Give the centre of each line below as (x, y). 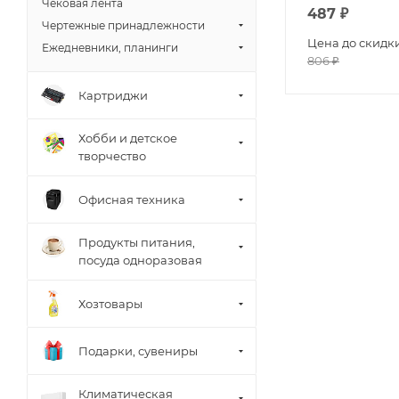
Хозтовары (110, 303)
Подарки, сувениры (138, 350)
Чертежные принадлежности (123, 25)
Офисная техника (132, 199)
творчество (112, 156)
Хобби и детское (128, 138)
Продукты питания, (137, 242)
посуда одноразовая (140, 260)
